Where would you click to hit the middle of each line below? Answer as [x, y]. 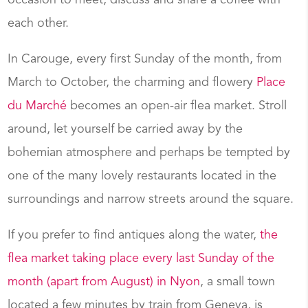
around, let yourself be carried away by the [125, 130]
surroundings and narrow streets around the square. [151, 200]
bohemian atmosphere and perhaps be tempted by [149, 153]
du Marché [37, 106]
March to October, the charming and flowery [132, 83]
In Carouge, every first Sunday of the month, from [145, 59]
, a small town [238, 282]
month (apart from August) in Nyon [104, 282]
